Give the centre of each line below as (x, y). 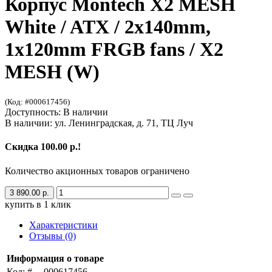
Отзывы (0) (53, 236)
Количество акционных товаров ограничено (97, 171)
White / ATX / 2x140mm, (108, 26)
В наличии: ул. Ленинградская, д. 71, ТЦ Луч (99, 123)
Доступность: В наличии (56, 112)
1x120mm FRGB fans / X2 (114, 49)
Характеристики (63, 225)
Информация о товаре (55, 258)
